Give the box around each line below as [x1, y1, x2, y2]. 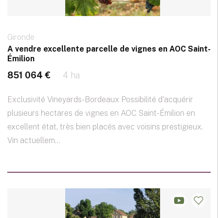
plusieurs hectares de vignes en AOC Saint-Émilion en [7, 109, 195, 118]
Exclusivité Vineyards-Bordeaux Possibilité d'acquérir [7, 95, 193, 105]
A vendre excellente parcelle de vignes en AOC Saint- [7, 44, 211, 54]
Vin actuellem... [7, 136, 60, 145]
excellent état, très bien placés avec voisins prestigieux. [7, 122, 203, 132]
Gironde [7, 33, 35, 42]
